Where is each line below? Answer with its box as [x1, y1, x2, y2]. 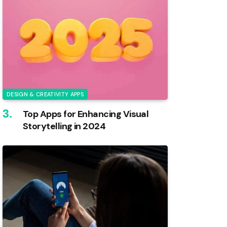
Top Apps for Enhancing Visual [23, 107, 149, 120]
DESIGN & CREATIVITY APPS [7, 90, 84, 98]
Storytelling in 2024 [23, 120, 106, 132]
